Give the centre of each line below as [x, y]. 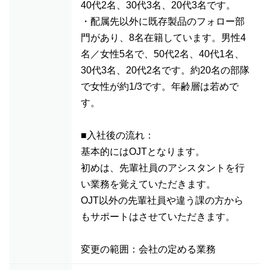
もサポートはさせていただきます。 [158, 217]
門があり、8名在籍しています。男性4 [163, 38]
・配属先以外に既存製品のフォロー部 [163, 21]
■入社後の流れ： [118, 135]
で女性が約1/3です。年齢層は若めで [160, 86]
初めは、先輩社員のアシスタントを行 [163, 168]
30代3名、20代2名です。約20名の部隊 [165, 70]
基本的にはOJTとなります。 [143, 152]
